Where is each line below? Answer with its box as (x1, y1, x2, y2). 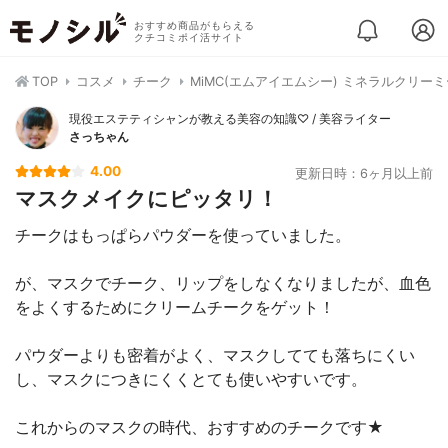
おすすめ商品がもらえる (133, 20, 255, 31)
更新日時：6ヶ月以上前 (295, 166, 433, 181)
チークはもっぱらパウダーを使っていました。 (15, 225, 351, 245)
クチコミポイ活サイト (133, 32, 244, 43)
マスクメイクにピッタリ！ (15, 186, 278, 211)
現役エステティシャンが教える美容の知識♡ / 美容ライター (69, 111, 391, 126)
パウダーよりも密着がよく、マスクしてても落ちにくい (15, 345, 415, 365)
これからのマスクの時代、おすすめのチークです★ (15, 417, 384, 437)
